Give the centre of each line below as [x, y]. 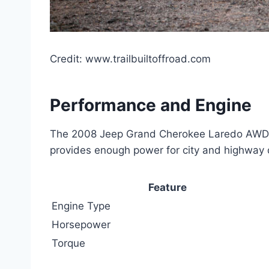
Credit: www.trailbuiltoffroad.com [130, 59]
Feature [167, 187]
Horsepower [81, 224]
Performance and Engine [151, 105]
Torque [68, 243]
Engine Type [81, 206]
